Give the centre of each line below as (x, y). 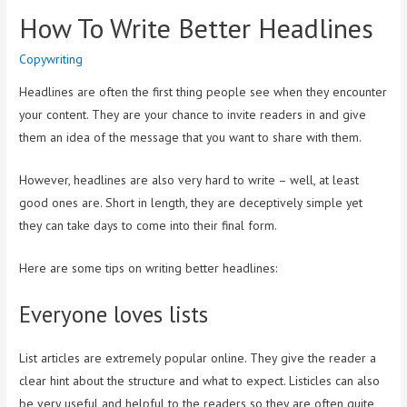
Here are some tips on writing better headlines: (149, 268)
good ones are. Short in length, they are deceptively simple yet (191, 202)
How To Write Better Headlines (197, 28)
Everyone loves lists (114, 314)
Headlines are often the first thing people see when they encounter (203, 92)
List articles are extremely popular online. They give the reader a (198, 357)
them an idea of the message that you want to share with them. (191, 138)
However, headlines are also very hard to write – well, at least (189, 179)
